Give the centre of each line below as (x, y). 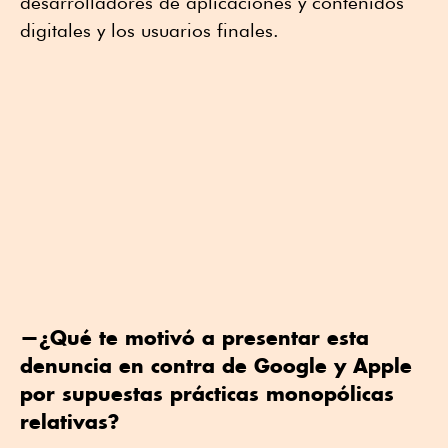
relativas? (69, 421)
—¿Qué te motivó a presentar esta (194, 337)
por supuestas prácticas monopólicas (207, 393)
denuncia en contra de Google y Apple (216, 365)
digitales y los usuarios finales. (149, 29)
